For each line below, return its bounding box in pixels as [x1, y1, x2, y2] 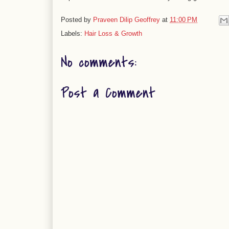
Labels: [61, 30, 84, 37]
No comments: [61, 52, 136, 73]
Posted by [61, 16, 93, 24]
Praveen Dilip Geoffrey [93, 16, 160, 24]
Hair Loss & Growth [84, 30, 142, 37]
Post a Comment [61, 82, 155, 103]
